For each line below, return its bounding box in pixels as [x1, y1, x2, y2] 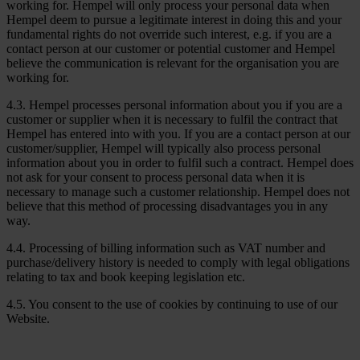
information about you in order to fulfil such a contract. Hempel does [6, 155, 354, 170]
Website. [6, 311, 50, 325]
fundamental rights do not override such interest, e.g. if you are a [6, 27, 332, 41]
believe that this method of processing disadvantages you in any [6, 198, 328, 213]
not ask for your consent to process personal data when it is [6, 170, 305, 184]
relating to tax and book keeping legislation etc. [6, 269, 245, 284]
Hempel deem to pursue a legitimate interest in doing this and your [6, 12, 342, 27]
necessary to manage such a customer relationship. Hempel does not [6, 184, 350, 198]
